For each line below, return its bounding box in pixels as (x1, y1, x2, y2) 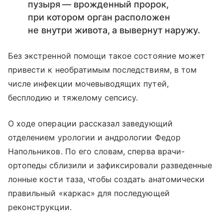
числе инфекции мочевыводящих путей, (8, 79, 169, 89)
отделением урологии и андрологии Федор (8, 132, 181, 143)
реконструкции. (8, 202, 72, 213)
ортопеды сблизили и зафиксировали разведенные (8, 160, 213, 171)
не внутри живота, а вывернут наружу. (28, 25, 200, 36)
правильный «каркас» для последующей (8, 188, 170, 199)
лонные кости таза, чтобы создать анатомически (8, 174, 205, 185)
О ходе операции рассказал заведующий (8, 118, 173, 129)
